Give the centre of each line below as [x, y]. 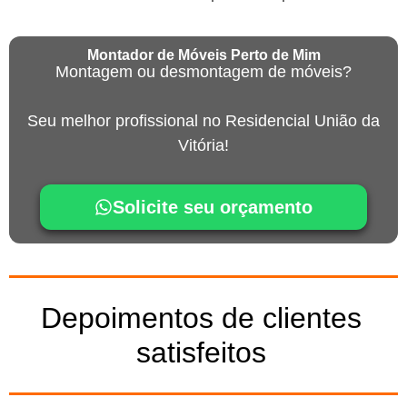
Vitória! [203, 146]
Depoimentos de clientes [201, 318]
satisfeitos [201, 353]
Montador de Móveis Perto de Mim [203, 55]
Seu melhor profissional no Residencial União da [203, 121]
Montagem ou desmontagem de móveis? [203, 72]
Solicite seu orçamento [213, 208]
